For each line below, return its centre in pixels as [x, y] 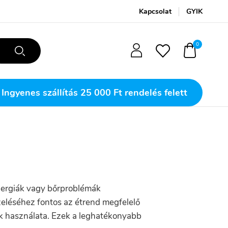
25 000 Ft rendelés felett [133, 93]
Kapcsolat [155, 11]
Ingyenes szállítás [40, 93]
